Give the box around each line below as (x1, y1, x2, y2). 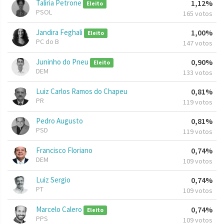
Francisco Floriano (36, 145, 92, 155)
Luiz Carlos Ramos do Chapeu (36, 86, 127, 96)
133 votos (183, 68, 212, 77)
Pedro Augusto (36, 116, 83, 126)
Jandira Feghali (36, 27, 84, 37)
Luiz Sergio (36, 175, 70, 185)
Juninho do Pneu (36, 57, 90, 67)
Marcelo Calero (36, 204, 83, 214)
